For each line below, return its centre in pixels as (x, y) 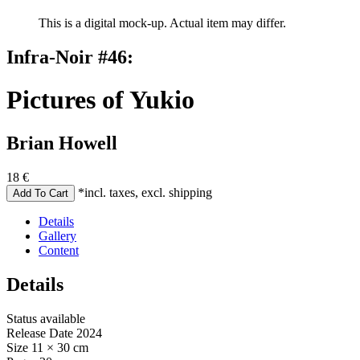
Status (22, 318)
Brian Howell (62, 143)
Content (59, 250)
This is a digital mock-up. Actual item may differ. (162, 23)
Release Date (40, 333)
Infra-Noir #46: (70, 57)
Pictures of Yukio (100, 100)
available (61, 318)
